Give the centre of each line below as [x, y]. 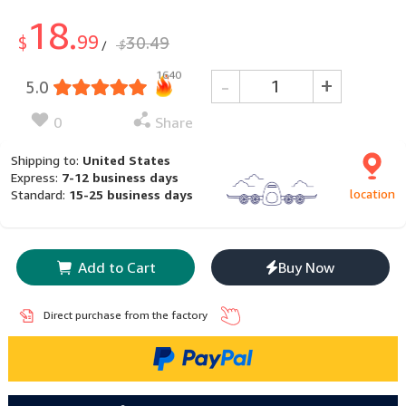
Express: [36, 178]
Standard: [40, 195]
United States [126, 160]
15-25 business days [131, 195]
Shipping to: [47, 160]
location [372, 194]
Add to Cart [116, 268]
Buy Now [307, 268]
